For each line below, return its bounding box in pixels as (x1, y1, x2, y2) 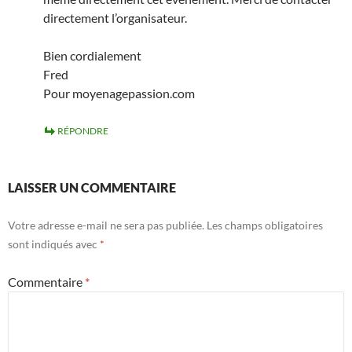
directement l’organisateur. (43, 10, 187, 26)
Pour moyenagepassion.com (43, 86, 195, 101)
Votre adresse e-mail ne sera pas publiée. (8, 218, 204, 233)
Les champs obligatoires (207, 218, 323, 233)
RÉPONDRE (57, 125, 108, 137)
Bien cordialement (43, 48, 141, 64)
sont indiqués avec (8, 237, 100, 251)
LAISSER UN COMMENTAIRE (8, 180, 176, 196)
